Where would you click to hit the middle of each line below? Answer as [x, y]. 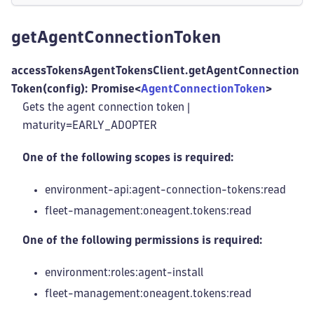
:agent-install [169, 272]
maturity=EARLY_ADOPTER [90, 125]
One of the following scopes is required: [128, 157]
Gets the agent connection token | [106, 107]
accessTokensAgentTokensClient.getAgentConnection [155, 70]
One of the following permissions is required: [143, 240]
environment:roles [90, 272]
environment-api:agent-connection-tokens [153, 190]
